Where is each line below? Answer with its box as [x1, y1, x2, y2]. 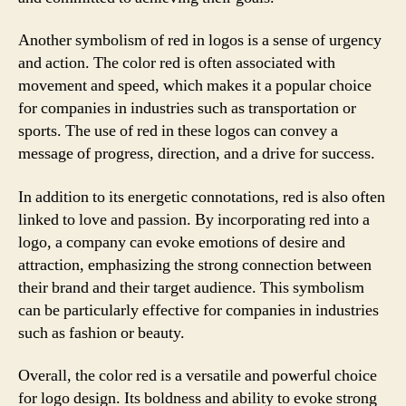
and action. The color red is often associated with [18, 53, 335, 73]
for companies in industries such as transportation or [18, 98, 356, 119]
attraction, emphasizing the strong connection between [18, 254, 372, 275]
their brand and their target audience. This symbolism [18, 276, 364, 298]
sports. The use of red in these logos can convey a [18, 121, 338, 141]
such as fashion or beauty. [18, 322, 185, 343]
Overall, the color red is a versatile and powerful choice [18, 365, 377, 386]
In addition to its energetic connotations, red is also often [18, 186, 385, 208]
